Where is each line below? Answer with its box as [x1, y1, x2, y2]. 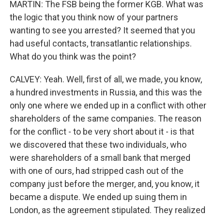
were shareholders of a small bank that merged [10, 153, 190, 163]
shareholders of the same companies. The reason [10, 113, 201, 124]
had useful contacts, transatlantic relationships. [10, 38, 192, 48]
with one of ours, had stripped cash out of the [10, 166, 184, 176]
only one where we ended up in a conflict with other [10, 100, 206, 110]
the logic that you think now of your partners [10, 12, 178, 22]
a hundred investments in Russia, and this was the [10, 87, 202, 97]
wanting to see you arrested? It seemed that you [10, 25, 195, 35]
